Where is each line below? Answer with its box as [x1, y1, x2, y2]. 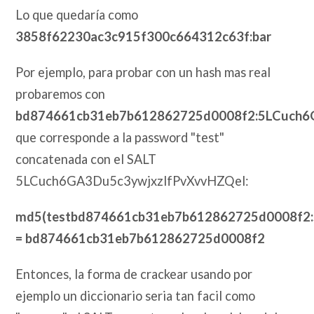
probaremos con [15, 86, 109, 102]
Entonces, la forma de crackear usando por [15, 266, 253, 282]
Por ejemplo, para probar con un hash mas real [15, 64, 271, 81]
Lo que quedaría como [15, 7, 139, 23]
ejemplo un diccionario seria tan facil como [15, 288, 256, 304]
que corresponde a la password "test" [15, 130, 225, 146]
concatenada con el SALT [15, 151, 157, 168]
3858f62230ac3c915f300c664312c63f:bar [15, 29, 272, 45]
